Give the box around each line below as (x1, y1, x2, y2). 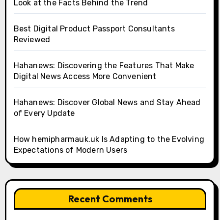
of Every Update (13, 109, 75, 118)
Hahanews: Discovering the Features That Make (13, 61, 194, 71)
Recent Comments (68, 192, 152, 205)
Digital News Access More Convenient (13, 72, 157, 82)
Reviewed (13, 35, 51, 45)
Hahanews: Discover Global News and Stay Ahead (13, 98, 201, 108)
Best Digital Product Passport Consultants (13, 24, 175, 34)
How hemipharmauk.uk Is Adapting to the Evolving (13, 135, 204, 144)
